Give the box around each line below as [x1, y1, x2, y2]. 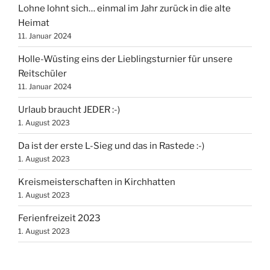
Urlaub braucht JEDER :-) [18, 104, 120, 115]
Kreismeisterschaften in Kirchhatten [18, 176, 175, 187]
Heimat [18, 17, 49, 28]
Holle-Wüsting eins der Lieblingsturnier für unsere [18, 53, 233, 64]
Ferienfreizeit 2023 [18, 212, 101, 224]
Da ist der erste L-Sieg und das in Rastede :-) [18, 140, 204, 151]
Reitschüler [18, 67, 67, 79]
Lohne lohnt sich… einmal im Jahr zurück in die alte [18, 2, 231, 14]
